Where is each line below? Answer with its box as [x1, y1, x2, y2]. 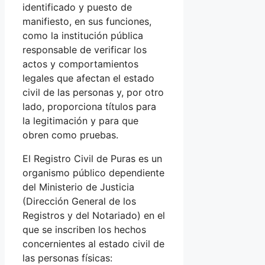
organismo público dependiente [22, 166, 164, 179]
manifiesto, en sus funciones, [22, 15, 151, 27]
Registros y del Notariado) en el [22, 209, 165, 221]
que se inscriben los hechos [22, 223, 146, 235]
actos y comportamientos [22, 57, 138, 70]
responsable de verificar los [22, 43, 147, 56]
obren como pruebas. [22, 128, 118, 141]
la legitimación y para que [22, 114, 138, 127]
